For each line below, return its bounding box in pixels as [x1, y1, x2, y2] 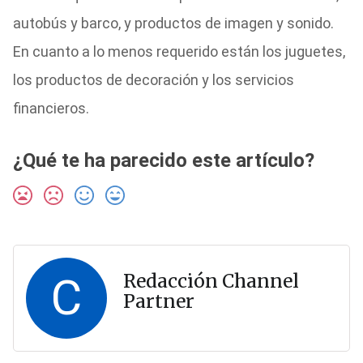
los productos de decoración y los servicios [12, 71, 294, 88]
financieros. [12, 100, 89, 117]
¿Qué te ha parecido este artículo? [12, 149, 314, 172]
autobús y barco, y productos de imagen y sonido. [12, 15, 334, 32]
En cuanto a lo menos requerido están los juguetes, [12, 43, 345, 60]
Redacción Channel [122, 269, 299, 293]
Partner [122, 289, 194, 313]
